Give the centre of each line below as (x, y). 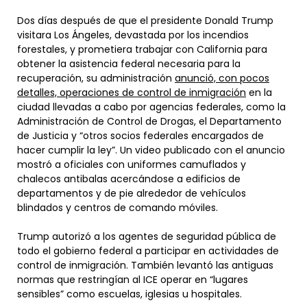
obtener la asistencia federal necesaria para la (129, 63)
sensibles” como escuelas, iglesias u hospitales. (130, 294)
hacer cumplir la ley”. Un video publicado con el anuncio (151, 150)
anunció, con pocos (222, 78)
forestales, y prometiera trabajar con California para (142, 49)
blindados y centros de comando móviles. (119, 207)
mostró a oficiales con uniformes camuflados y (132, 164)
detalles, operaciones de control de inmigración (132, 92)
